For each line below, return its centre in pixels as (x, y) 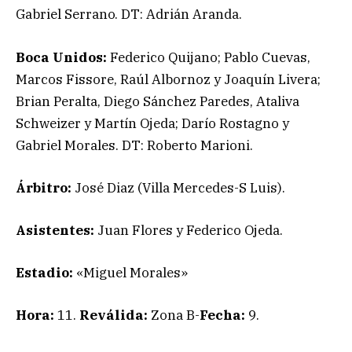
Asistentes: (55, 230)
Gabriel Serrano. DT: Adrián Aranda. (129, 15)
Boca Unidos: (61, 57)
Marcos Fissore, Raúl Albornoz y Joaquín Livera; (168, 79)
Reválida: (114, 315)
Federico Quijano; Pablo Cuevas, (209, 57)
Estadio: (46, 273)
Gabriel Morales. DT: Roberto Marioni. (134, 145)
